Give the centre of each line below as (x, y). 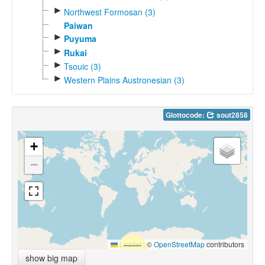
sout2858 (231, 115)
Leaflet (130, 244)
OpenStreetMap (179, 244)
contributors (224, 244)
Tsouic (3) (82, 66)
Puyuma (80, 39)
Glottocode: (186, 115)
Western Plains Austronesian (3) (124, 80)
